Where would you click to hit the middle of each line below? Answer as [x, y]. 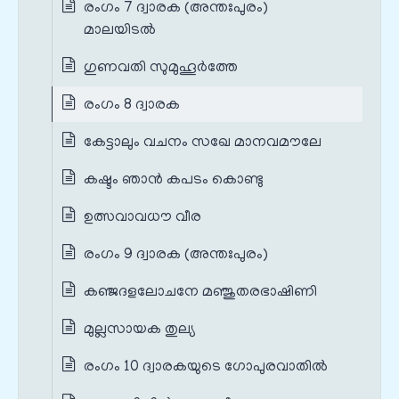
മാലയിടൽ [120, 31]
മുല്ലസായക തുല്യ [139, 330]
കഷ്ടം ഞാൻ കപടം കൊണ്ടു [174, 180]
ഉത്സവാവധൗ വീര [142, 218]
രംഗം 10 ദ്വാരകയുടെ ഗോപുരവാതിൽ [206, 367]
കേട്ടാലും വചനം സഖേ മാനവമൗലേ [203, 143]
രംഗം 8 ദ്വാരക [132, 106]
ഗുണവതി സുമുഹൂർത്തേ [161, 68]
